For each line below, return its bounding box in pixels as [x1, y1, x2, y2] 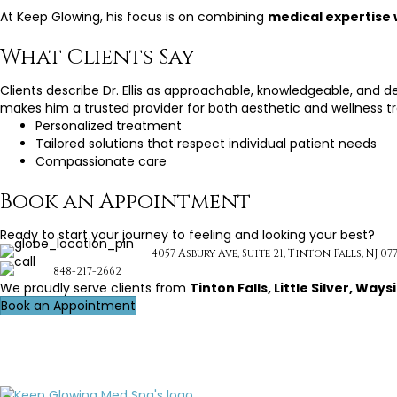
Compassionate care [35, 152, 167, 170]
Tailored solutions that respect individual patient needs [35, 134, 377, 152]
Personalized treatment [35, 116, 182, 135]
